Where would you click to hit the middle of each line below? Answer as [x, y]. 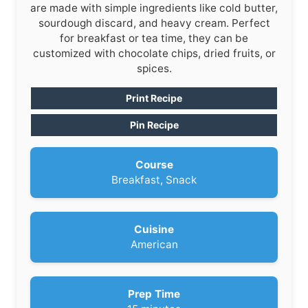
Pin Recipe [154, 124]
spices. [154, 68]
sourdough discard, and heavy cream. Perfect [154, 23]
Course [154, 164]
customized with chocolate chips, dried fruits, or [154, 53]
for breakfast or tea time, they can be [154, 38]
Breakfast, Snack [154, 179]
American [154, 244]
